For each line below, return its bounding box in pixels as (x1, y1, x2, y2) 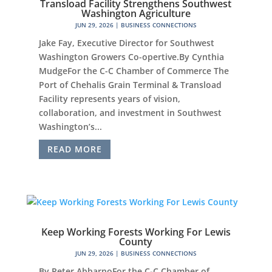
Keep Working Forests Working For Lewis (41, 225, 231, 239)
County (119, 234, 153, 248)
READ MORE (47, 143, 102, 155)
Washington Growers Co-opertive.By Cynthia (38, 51, 224, 63)
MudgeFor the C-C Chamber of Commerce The (38, 65, 229, 77)
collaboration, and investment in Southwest (38, 107, 222, 119)
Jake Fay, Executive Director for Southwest (38, 37, 214, 49)
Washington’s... (38, 121, 102, 133)
